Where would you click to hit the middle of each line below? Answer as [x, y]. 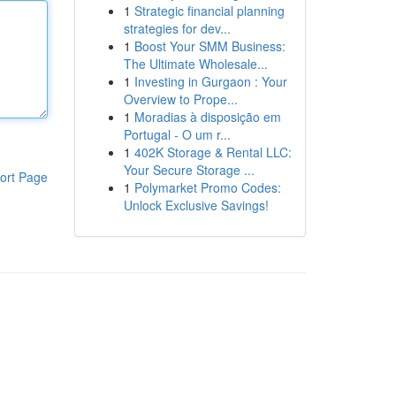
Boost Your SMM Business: [209, 46]
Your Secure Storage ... [189, 170]
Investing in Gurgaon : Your [210, 81]
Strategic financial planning [209, 11]
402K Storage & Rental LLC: [213, 152]
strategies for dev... [177, 28]
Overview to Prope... [180, 99]
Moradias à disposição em [207, 117]
